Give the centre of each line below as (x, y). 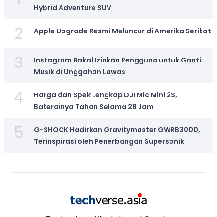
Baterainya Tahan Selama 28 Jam (93, 107)
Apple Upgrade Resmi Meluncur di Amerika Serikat (122, 31)
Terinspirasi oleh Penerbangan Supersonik (109, 141)
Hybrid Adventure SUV (72, 8)
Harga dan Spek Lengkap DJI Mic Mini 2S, (105, 95)
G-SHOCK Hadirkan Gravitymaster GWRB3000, (117, 130)
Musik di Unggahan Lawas (79, 72)
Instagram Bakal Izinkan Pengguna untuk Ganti (117, 60)
